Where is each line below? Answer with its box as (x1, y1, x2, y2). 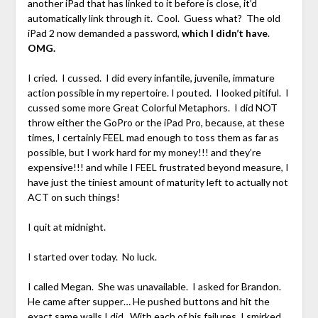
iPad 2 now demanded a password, (27, 27, 182, 40)
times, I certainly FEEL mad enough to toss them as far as (27, 131, 279, 144)
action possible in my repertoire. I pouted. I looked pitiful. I (27, 87, 289, 99)
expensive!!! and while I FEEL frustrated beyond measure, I (27, 161, 289, 174)
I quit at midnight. (27, 221, 106, 234)
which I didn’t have (181, 27, 268, 40)
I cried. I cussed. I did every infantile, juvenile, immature (27, 72, 275, 84)
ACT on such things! (27, 191, 120, 204)
